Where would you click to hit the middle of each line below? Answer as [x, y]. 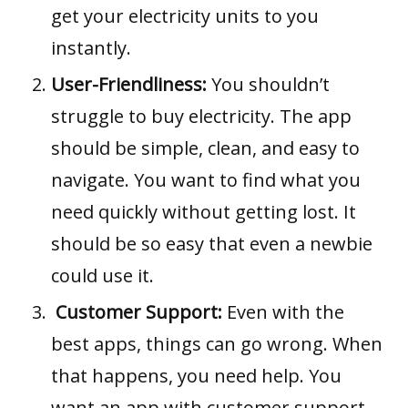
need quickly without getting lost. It [204, 211]
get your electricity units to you [185, 15]
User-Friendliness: [129, 84]
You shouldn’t [268, 84]
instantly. [91, 47]
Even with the [283, 312]
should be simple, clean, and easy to [205, 148]
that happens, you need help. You [196, 376]
